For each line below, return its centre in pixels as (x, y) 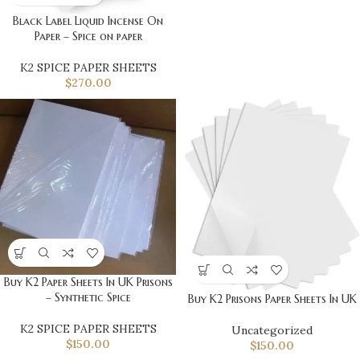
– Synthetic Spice (88, 298)
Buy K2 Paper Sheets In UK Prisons (88, 282)
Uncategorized (272, 331)
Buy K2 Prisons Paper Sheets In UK (272, 299)
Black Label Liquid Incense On (88, 21)
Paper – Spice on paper (88, 37)
